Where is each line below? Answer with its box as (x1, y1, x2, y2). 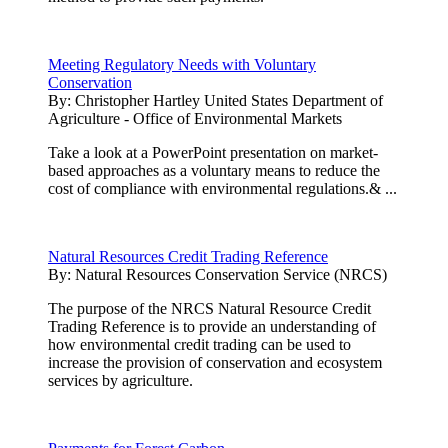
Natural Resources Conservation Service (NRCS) (75, 265, 387, 283)
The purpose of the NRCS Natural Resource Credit (48, 299, 371, 317)
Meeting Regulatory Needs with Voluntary (48, 55, 316, 73)
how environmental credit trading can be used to (48, 335, 351, 353)
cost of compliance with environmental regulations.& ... (48, 179, 397, 197)
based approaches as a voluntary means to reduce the (48, 161, 380, 179)
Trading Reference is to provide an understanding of (48, 317, 376, 335)
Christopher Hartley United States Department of (75, 91, 383, 109)
